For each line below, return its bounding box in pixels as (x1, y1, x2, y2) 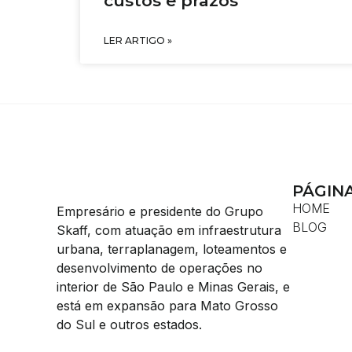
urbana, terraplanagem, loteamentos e (57, 240, 287, 257)
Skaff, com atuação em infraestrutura (57, 222, 281, 238)
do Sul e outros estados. (57, 316, 202, 332)
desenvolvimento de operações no (57, 259, 262, 276)
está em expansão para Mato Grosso (57, 297, 278, 313)
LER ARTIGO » (104, 34, 172, 46)
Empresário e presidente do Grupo (57, 203, 263, 219)
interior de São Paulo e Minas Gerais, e (57, 278, 290, 295)
